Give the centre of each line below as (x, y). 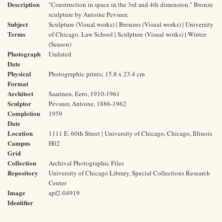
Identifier (20, 202)
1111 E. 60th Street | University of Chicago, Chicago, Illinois (130, 133)
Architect (20, 93)
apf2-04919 (64, 193)
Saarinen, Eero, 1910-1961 (84, 94)
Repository (23, 173)
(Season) (60, 44)
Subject (18, 24)
